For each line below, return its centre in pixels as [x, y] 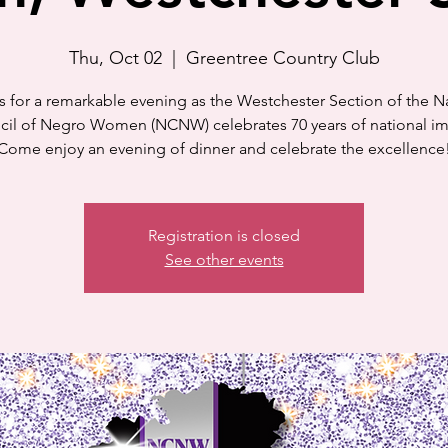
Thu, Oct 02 [115, 58]
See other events [224, 259]
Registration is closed [224, 235]
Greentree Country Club [282, 58]
